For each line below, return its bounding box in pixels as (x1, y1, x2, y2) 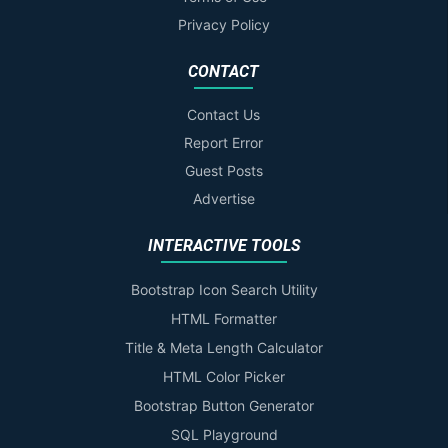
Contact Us (187, 106, 260, 124)
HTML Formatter (171, 310, 277, 328)
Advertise (192, 190, 255, 208)
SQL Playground (170, 426, 278, 444)
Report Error (184, 134, 263, 152)
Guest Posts (184, 162, 263, 180)
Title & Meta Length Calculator (125, 339, 323, 357)
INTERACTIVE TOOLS (147, 236, 301, 256)
